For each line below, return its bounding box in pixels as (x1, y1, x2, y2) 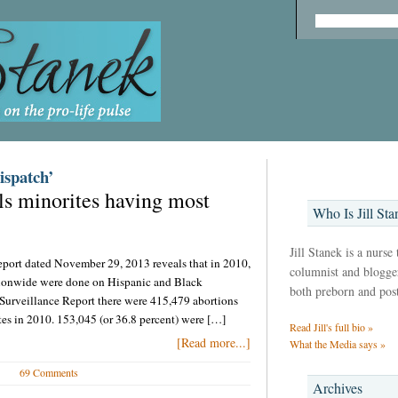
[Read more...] (176, 334, 251, 351)
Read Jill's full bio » (289, 320, 373, 334)
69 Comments (19, 365, 78, 379)
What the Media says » (289, 337, 386, 351)
